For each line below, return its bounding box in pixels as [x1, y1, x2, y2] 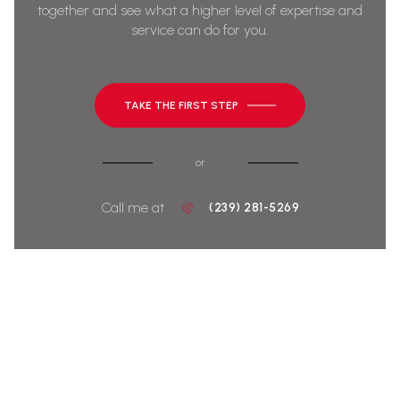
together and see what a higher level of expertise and [37, 2, 362, 20]
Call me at [101, 199, 164, 217]
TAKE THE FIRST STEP [124, 99, 238, 112]
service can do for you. [131, 21, 269, 39]
